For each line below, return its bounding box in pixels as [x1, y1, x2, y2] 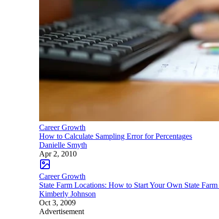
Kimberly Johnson [39, 189, 96, 198]
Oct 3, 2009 [39, 198, 76, 207]
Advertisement [39, 207, 84, 216]
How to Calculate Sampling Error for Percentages [39, 131, 192, 140]
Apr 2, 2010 [39, 149, 77, 158]
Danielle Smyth [39, 140, 87, 149]
